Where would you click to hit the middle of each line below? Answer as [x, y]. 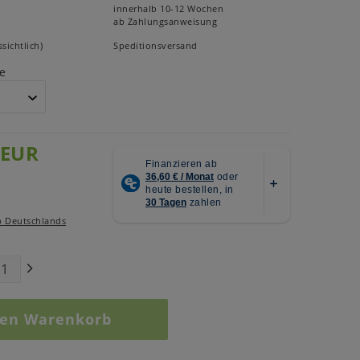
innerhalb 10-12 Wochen [168, 9]
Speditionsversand [155, 46]
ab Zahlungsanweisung [165, 22]
